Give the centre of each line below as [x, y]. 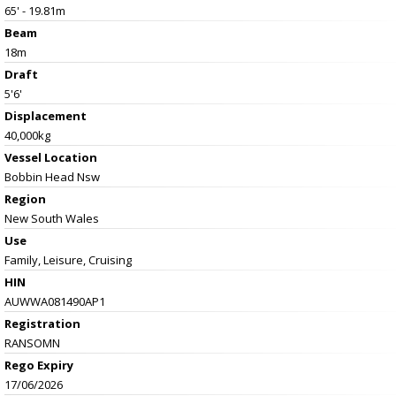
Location [71, 157]
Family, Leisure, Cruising [68, 259]
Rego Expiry [39, 365]
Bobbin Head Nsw [52, 176]
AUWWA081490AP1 [55, 301]
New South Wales [52, 218]
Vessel [24, 157]
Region [25, 198]
